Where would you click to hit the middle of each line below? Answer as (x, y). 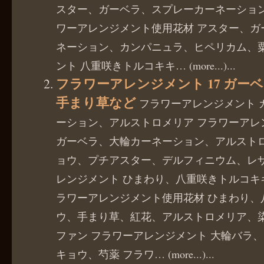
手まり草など (98, 102)
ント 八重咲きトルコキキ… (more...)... (146, 65)
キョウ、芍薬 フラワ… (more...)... (135, 254)
